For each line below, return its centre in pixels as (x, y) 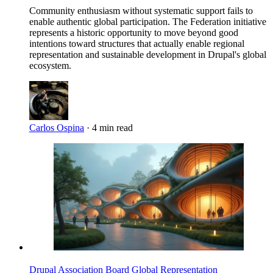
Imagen (68, 149)
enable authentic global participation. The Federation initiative (148, 22)
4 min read (112, 128)
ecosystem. (50, 66)
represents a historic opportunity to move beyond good (134, 33)
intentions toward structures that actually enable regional (137, 44)
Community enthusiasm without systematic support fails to (141, 11)
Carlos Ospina (57, 128)
